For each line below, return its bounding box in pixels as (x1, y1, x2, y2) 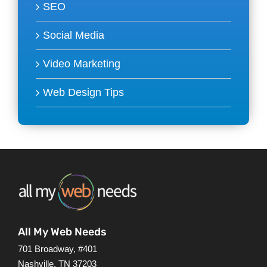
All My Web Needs (17, 225, 107, 238)
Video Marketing (43, 58, 120, 70)
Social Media (43, 29, 104, 42)
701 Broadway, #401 (17, 243, 97, 254)
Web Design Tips (43, 86, 124, 99)
